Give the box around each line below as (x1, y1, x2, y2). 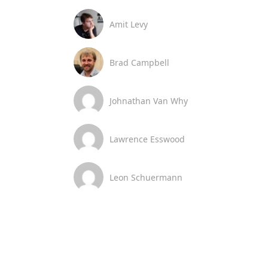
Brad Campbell (109, 56, 169, 68)
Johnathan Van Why (109, 95, 188, 106)
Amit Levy (109, 18, 148, 30)
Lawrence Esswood (109, 133, 185, 145)
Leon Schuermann (109, 171, 182, 183)
